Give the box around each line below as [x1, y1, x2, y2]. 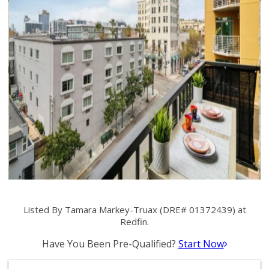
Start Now [178, 237, 224, 250]
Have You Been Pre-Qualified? [41, 237, 178, 250]
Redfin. [120, 216, 149, 228]
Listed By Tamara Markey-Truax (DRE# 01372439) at [23, 204, 246, 216]
